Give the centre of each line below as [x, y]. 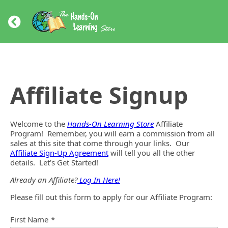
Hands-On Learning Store [110, 124]
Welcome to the [39, 124]
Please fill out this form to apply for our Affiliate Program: [111, 197]
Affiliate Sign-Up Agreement [59, 153]
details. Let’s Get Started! [54, 162]
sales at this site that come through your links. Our [100, 143]
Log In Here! [99, 180]
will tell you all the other [152, 153]
